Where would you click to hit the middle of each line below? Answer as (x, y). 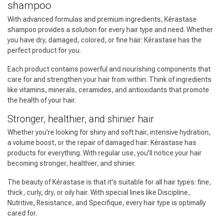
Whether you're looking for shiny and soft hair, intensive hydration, (109, 132)
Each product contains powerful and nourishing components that (109, 69)
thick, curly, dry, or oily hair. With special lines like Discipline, (99, 193)
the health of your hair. (42, 100)
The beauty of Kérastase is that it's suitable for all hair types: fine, (109, 182)
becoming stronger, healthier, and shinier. (72, 164)
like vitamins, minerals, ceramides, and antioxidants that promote (108, 90)
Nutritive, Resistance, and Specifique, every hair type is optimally (107, 203)
